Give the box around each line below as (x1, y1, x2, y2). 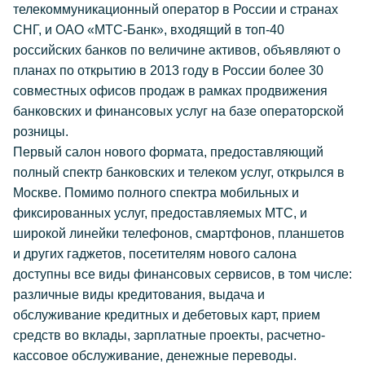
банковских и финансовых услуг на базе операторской (13, 104, 344, 118)
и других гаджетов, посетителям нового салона (13, 247, 297, 261)
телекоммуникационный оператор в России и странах (13, 2, 338, 16)
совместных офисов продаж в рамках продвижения (13, 84, 328, 98)
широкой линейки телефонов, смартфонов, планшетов (13, 226, 345, 240)
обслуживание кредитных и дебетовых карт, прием (13, 308, 320, 322)
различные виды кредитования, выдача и (13, 288, 265, 301)
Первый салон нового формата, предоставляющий (13, 145, 323, 159)
